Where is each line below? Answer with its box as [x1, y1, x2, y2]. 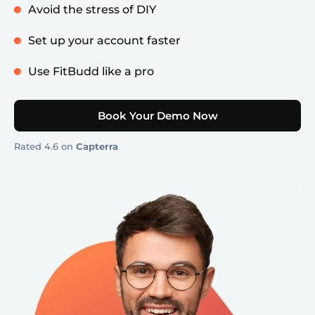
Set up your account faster [28, 33, 181, 47]
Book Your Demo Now [97, 108, 218, 122]
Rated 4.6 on [14, 140, 76, 152]
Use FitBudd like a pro [28, 64, 154, 78]
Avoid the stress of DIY [28, 2, 156, 16]
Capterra [76, 140, 118, 152]
